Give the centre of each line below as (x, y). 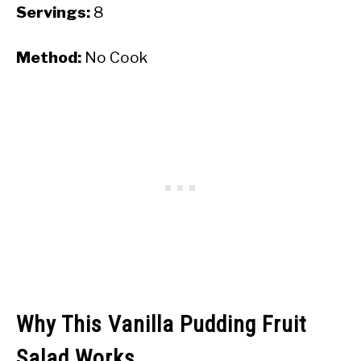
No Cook (114, 57)
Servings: (53, 12)
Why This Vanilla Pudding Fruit (162, 325)
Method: (49, 57)
